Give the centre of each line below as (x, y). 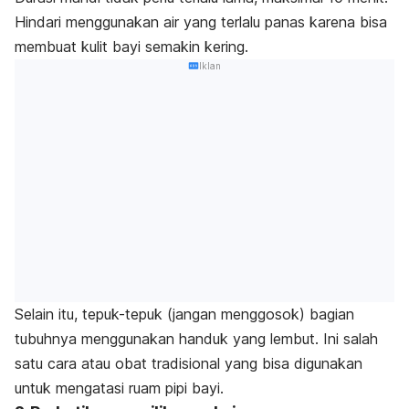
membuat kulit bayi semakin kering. (134, 47)
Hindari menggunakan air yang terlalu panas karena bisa (201, 22)
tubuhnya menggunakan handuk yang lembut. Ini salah (196, 338)
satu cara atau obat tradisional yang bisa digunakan (189, 363)
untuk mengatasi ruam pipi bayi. (119, 388)
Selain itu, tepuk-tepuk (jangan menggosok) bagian (184, 314)
